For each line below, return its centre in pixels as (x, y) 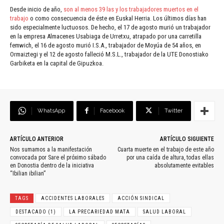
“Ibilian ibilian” (28, 174)
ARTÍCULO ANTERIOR (37, 139)
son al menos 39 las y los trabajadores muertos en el (131, 9)
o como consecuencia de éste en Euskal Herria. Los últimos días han (117, 18)
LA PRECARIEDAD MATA (99, 212)
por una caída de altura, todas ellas (170, 158)
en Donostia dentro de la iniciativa (52, 166)
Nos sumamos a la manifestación (51, 150)
